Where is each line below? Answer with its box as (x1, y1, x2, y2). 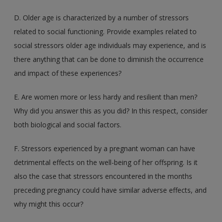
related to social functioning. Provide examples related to (14, 26, 197, 36)
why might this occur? (14, 199, 84, 209)
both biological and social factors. (14, 119, 122, 129)
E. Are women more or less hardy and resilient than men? (14, 92, 198, 102)
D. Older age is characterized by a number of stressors (14, 12, 189, 22)
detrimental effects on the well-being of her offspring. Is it (14, 157, 198, 167)
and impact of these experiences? (14, 68, 122, 78)
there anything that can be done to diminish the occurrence (14, 54, 204, 64)
